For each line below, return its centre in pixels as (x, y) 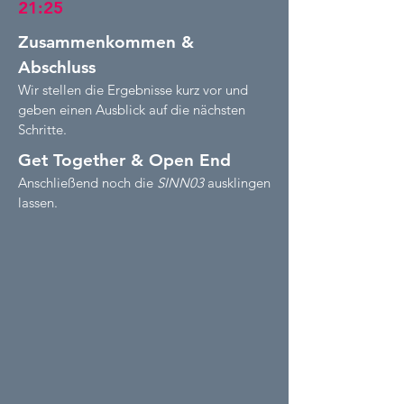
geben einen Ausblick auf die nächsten (132, 110)
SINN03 (180, 183)
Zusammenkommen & (106, 42)
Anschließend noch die (87, 183)
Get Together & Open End (124, 160)
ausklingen (237, 183)
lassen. (38, 202)
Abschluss (57, 67)
